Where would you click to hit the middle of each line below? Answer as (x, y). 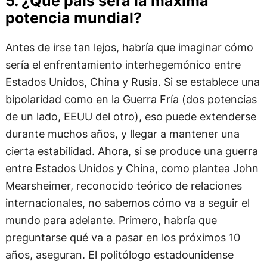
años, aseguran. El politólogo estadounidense (119, 255)
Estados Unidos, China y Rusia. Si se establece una (132, 82)
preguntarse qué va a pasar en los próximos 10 (122, 237)
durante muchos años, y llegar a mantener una (122, 134)
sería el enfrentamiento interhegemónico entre (123, 65)
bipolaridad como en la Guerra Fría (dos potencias (131, 99)
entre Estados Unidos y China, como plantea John (132, 168)
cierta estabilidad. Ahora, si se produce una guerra (131, 151)
